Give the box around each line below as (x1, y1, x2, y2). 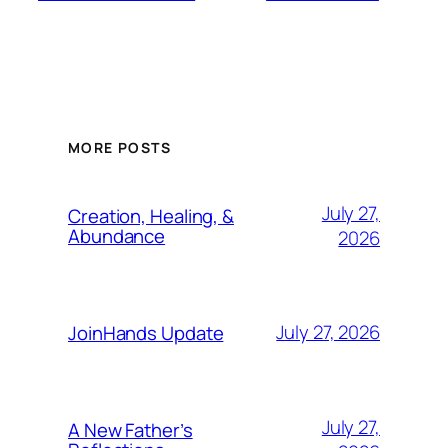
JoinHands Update (68, 319, 224, 346)
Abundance (68, 222, 166, 249)
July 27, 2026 (276, 319, 380, 346)
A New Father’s (68, 416, 193, 443)
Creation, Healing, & (68, 202, 234, 229)
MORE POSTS (68, 138, 171, 158)
